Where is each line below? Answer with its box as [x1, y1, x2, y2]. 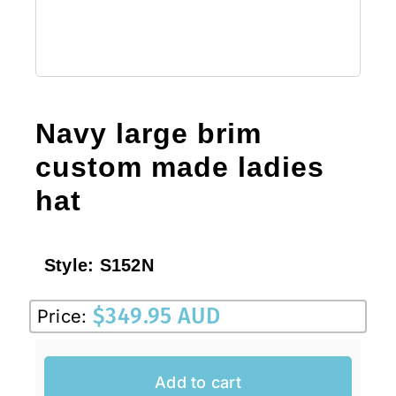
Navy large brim [34, 117, 262, 149]
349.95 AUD [105, 302, 221, 330]
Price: [36, 305, 88, 327]
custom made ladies [34, 150, 324, 183]
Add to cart [155, 373, 241, 392]
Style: [43, 255, 100, 275]
